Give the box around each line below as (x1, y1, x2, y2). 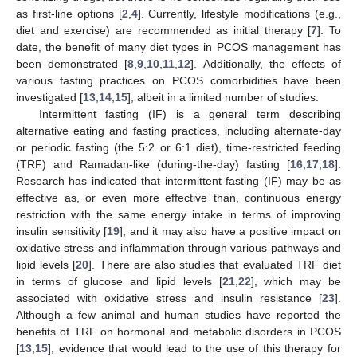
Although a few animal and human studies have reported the (16, 308, 341, 321)
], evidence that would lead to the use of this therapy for (48, 341, 341, 355)
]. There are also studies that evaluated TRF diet (88, 257, 342, 271)
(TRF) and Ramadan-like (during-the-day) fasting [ (16, 157, 290, 171)
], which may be (250, 274, 342, 288)
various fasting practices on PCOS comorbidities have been (16, 73, 341, 87)
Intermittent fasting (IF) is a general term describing (38, 107, 341, 120)
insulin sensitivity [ (16, 224, 108, 237)
